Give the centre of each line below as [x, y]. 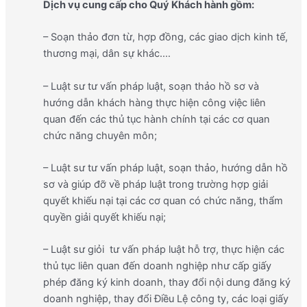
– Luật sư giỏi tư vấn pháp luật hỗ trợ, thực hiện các [163, 250]
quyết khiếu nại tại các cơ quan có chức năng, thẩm [163, 200]
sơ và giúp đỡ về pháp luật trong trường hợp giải [155, 184]
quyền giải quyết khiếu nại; [104, 217]
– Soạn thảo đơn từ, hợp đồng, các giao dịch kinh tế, [165, 37]
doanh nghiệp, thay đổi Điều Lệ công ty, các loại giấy [165, 299]
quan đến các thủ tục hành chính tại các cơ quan [156, 119]
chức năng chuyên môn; [100, 135]
